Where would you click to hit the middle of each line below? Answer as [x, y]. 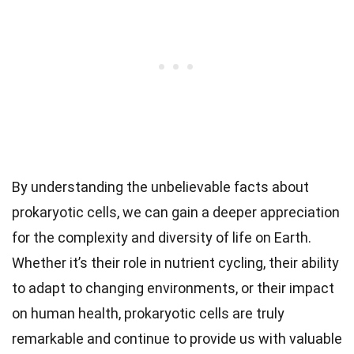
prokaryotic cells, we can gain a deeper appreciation [176, 212]
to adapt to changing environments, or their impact [173, 288]
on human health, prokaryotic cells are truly [148, 313]
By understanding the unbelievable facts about [160, 186]
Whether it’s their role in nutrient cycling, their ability [175, 262]
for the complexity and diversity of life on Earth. [162, 237]
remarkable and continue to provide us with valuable [177, 338]
